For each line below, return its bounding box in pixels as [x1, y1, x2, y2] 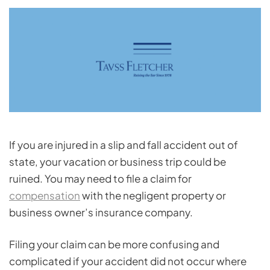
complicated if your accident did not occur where [9, 254, 246, 268]
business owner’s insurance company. [9, 206, 193, 219]
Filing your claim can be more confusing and [9, 237, 219, 251]
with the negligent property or [80, 189, 226, 202]
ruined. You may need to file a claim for [9, 172, 192, 186]
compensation [9, 189, 80, 202]
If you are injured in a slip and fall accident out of [9, 138, 238, 152]
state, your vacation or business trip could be [9, 155, 226, 169]
